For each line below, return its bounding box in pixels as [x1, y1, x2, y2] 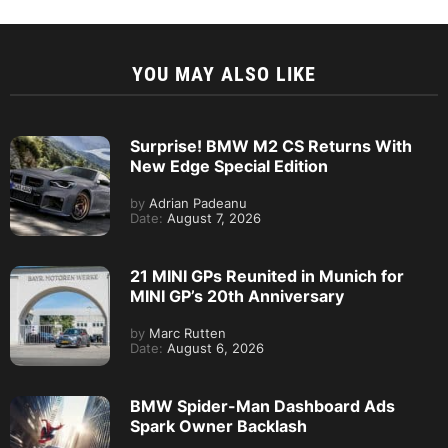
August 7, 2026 [163, 210, 261, 226]
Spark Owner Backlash [130, 415, 307, 436]
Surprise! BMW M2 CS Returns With [130, 135, 412, 156]
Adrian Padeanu [145, 195, 247, 211]
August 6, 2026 [163, 340, 264, 356]
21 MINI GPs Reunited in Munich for [130, 265, 404, 286]
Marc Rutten [145, 325, 226, 341]
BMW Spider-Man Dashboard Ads [130, 395, 395, 416]
